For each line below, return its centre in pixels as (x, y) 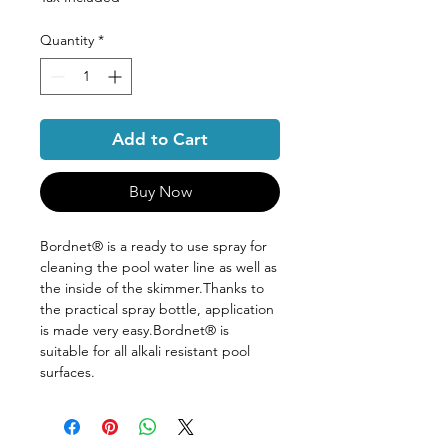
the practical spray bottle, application (157, 308)
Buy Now (160, 191)
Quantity (67, 39)
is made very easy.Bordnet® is (134, 329)
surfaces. (67, 371)
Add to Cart (160, 138)
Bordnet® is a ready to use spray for (153, 245)
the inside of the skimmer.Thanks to (152, 287)
